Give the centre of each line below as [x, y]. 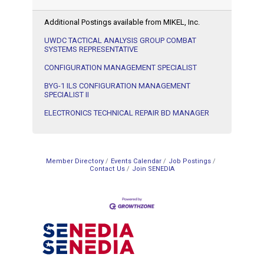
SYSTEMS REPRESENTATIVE [91, 49]
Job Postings [190, 161]
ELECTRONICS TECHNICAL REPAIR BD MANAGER [127, 113]
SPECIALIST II [67, 95]
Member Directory [75, 161]
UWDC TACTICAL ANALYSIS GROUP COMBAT [120, 40]
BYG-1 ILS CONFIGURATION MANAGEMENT [117, 86]
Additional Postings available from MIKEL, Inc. [122, 22]
